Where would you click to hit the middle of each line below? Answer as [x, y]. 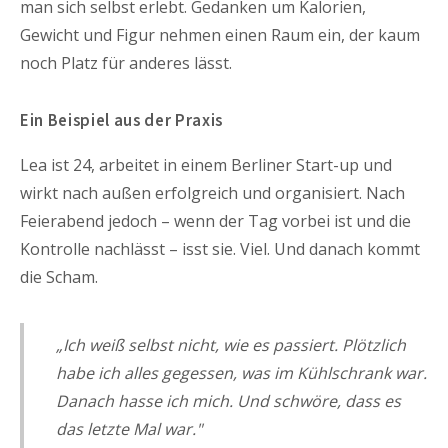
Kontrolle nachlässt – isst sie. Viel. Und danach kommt [220, 248]
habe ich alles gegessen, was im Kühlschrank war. [241, 372]
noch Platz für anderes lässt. [126, 63]
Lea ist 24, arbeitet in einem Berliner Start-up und [206, 164]
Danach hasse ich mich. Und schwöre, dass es [228, 400]
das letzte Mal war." [129, 428]
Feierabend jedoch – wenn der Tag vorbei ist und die [215, 220]
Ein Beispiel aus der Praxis [122, 121]
